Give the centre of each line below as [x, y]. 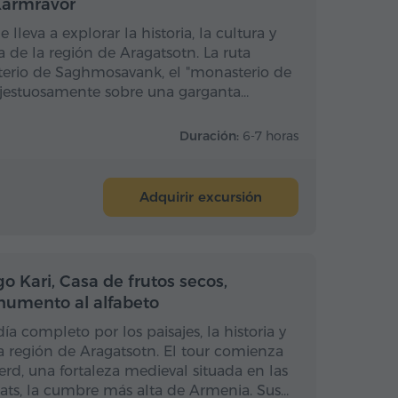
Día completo [292, 278]
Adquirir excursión [201, 197]
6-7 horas [271, 136]
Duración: [211, 136]
